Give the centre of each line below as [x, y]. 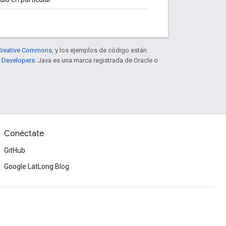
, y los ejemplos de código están [99, 50]
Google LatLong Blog [37, 166]
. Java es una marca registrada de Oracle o [96, 60]
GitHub [15, 150]
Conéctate [24, 134]
